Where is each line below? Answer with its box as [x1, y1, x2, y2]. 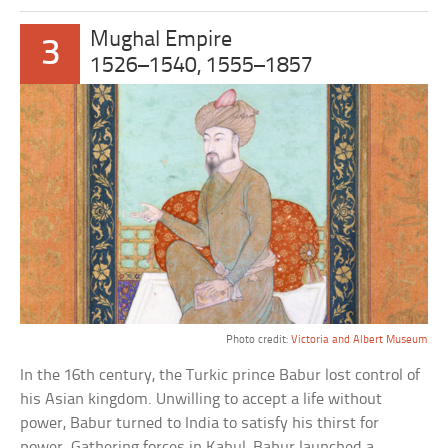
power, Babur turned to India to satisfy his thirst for [20, 415, 380, 433]
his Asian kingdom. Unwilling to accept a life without [20, 391, 383, 409]
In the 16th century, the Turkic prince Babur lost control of [20, 367, 421, 385]
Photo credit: [225, 334, 291, 347]
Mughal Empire [90, 29, 233, 53]
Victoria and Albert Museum [290, 334, 428, 347]
